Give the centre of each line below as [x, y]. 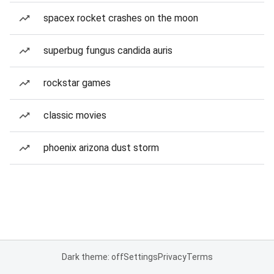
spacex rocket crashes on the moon [121, 18]
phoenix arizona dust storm [101, 148]
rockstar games [77, 83]
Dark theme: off [92, 257]
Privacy [172, 257]
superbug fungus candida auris [108, 50]
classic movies [75, 115]
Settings [140, 257]
